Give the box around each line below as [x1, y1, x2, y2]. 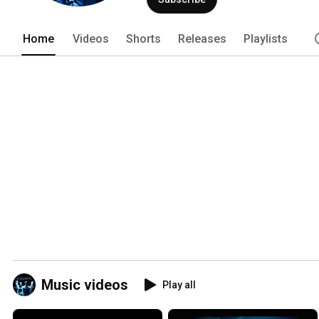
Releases [178, 31, 226, 46]
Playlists [244, 31, 288, 46]
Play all [162, 278, 196, 291]
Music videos [41, 276, 128, 293]
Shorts [126, 31, 161, 46]
